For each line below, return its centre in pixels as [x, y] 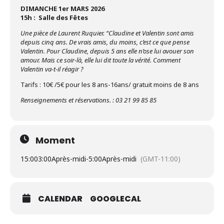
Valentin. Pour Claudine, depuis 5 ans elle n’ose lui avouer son [107, 51]
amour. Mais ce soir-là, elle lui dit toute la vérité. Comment [100, 60]
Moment [55, 140]
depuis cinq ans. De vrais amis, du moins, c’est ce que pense [105, 42]
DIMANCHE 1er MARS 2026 [62, 9]
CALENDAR [60, 199]
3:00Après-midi [62, 159]
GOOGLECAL [115, 199]
